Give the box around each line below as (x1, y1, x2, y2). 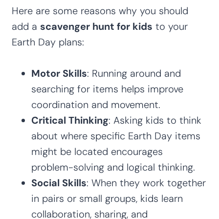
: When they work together (87, 176, 206, 189)
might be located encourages (31, 145, 163, 158)
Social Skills (31, 176, 87, 189)
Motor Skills (31, 66, 87, 80)
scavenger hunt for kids (40, 20, 153, 33)
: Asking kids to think (109, 113, 201, 127)
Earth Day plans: (12, 35, 84, 48)
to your (153, 20, 188, 33)
